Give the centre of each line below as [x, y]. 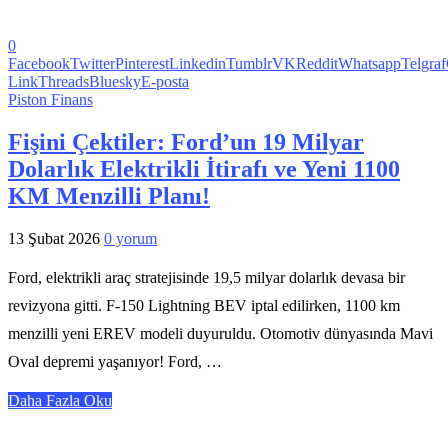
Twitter [92, 63]
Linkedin [197, 63]
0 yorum [130, 238]
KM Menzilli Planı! [109, 195]
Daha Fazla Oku [60, 400]
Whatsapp [369, 63]
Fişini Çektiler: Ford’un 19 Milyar [186, 141]
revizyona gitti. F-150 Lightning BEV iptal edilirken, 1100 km [204, 305]
